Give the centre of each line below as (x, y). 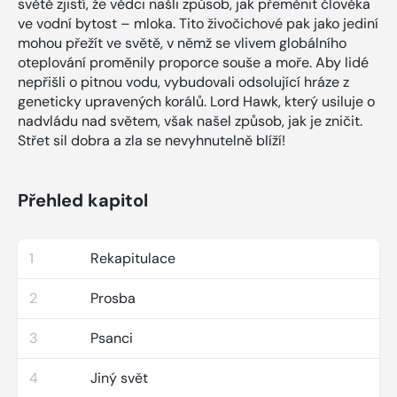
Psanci (112, 338)
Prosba (113, 298)
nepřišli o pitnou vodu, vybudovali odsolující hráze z (183, 82)
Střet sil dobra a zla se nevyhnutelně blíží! (152, 140)
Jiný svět (119, 378)
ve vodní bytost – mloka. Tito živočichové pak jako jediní (198, 23)
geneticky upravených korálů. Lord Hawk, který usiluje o (196, 101)
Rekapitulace (133, 258)
